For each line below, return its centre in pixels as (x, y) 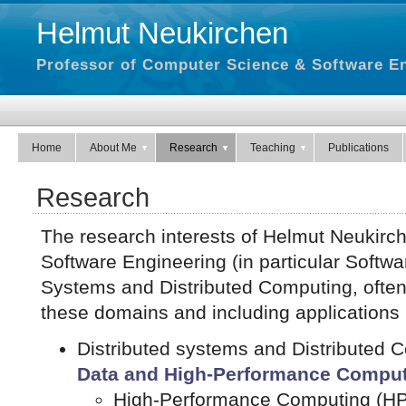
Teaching (273, 148)
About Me (113, 148)
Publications (358, 148)
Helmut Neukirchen (162, 33)
